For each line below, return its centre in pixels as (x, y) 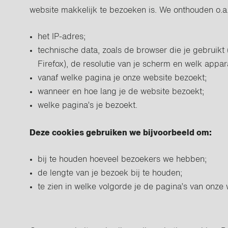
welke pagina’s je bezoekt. (88, 106)
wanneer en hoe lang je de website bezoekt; (121, 92)
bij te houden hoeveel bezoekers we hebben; (122, 160)
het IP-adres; (62, 37)
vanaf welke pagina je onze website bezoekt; (122, 78)
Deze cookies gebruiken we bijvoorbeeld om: (121, 133)
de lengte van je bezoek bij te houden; (110, 174)
